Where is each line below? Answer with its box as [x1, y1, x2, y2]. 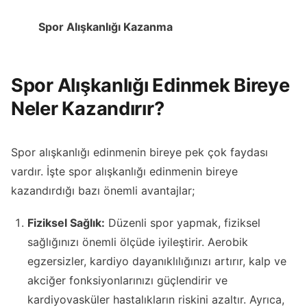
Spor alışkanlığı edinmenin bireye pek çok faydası [11, 145, 268, 160]
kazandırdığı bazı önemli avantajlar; [11, 184, 195, 198]
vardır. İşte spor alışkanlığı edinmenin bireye [11, 164, 238, 179]
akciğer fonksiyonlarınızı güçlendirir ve [27, 273, 228, 288]
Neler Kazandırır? [11, 97, 164, 120]
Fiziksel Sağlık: [27, 216, 105, 230]
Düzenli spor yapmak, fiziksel [105, 216, 260, 230]
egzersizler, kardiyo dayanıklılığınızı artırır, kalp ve [27, 254, 286, 269]
